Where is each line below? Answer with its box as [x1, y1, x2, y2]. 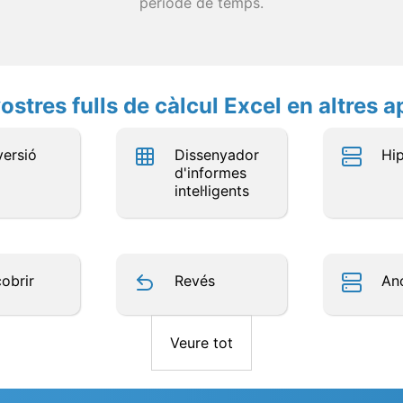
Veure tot [170, 334, 233, 352]
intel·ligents [175, 182, 249, 200]
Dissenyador [175, 146, 259, 164]
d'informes [175, 164, 246, 182]
